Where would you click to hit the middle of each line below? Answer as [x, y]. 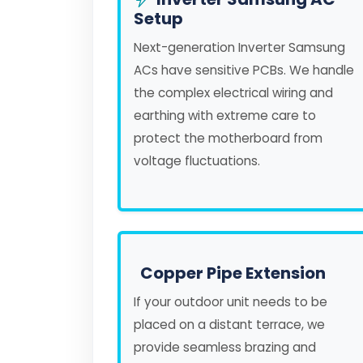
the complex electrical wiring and [233, 93]
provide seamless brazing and [225, 347]
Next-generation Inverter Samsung [239, 47]
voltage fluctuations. [197, 161]
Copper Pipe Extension [233, 273]
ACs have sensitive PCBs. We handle [244, 70]
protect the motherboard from [228, 138]
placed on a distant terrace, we [229, 325]
